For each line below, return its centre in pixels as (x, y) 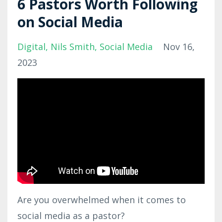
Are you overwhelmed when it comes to (102, 199)
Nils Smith (73, 46)
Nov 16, (179, 46)
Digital (31, 46)
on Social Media (70, 22)
